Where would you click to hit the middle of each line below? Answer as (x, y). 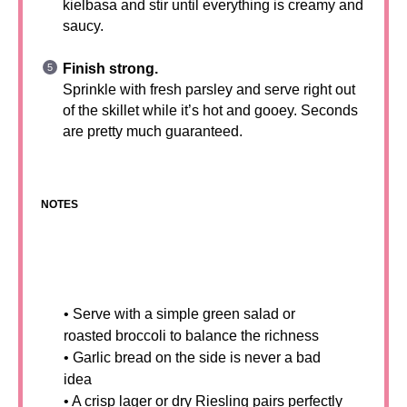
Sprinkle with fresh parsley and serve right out (209, 89)
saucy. (83, 26)
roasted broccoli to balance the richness (191, 336)
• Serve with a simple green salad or (179, 314)
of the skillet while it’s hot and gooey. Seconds (210, 110)
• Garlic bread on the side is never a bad (192, 357)
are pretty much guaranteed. (153, 131)
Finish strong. (110, 69)
